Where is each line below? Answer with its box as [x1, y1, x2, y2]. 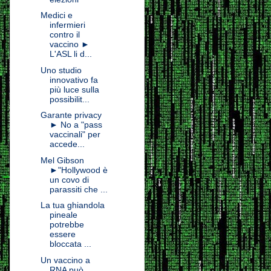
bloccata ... [49, 239, 91, 249]
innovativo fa [49, 74, 98, 85]
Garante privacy [40, 110, 102, 120]
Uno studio [40, 65, 82, 75]
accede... [49, 139, 85, 149]
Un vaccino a [40, 255, 90, 265]
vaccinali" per [49, 129, 100, 140]
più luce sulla [49, 84, 99, 94]
